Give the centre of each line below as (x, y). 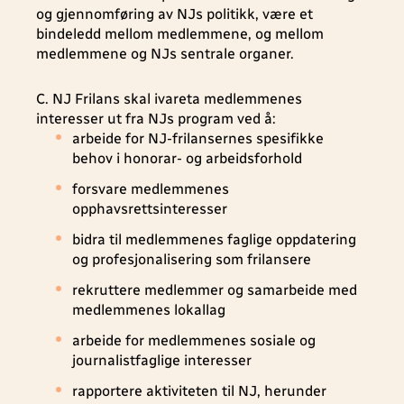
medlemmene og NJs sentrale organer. (165, 54)
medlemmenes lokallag (149, 310)
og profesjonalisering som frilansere (192, 259)
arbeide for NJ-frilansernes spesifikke (198, 138)
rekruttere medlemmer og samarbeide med (215, 290)
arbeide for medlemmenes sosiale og (194, 340)
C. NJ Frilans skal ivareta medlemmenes (169, 99)
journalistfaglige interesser (162, 360)
